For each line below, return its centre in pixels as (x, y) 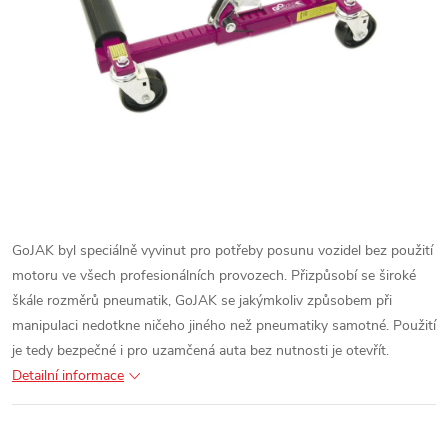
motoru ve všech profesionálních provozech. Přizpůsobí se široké (214, 275)
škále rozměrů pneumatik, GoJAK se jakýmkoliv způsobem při (202, 300)
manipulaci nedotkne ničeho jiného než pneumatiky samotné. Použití (224, 325)
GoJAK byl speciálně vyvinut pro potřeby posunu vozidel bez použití (222, 250)
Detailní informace (68, 375)
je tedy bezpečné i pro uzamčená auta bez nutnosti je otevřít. (200, 350)
